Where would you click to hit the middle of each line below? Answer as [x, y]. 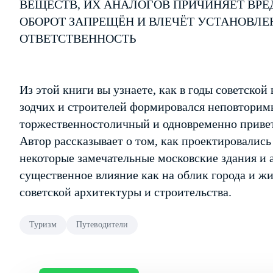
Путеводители [102, 225]
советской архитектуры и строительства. [126, 192]
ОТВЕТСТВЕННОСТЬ [78, 38]
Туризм [43, 225]
